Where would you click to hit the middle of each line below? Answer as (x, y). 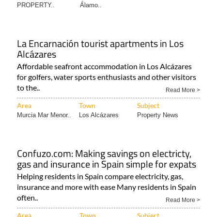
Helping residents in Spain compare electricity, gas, (100, 176)
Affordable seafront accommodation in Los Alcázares (104, 66)
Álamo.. (91, 5)
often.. (27, 198)
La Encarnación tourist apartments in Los (100, 44)
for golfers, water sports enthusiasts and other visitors (107, 77)
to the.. (28, 88)
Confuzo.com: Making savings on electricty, (104, 154)
